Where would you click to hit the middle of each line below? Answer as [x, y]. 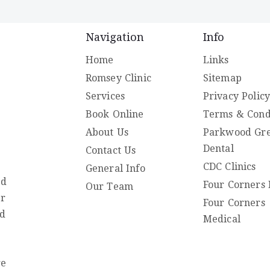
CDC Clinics [229, 166]
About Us [107, 132]
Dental [218, 148]
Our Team [109, 186]
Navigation [115, 37]
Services [105, 96]
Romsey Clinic [118, 78]
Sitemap [222, 78]
